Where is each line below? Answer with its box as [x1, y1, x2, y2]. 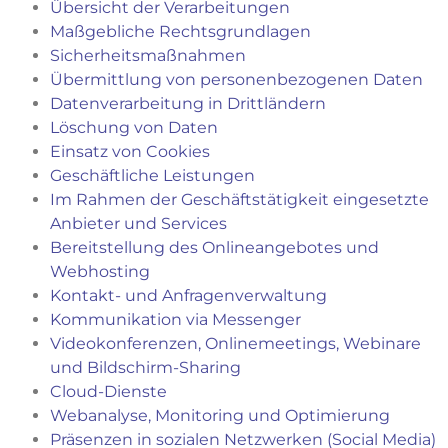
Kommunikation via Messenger [50, 310, 301, 330]
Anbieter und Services [50, 214, 227, 234]
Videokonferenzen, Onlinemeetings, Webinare [50, 334, 421, 354]
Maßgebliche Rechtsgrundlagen [50, 22, 311, 42]
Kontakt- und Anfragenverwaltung [50, 286, 327, 306]
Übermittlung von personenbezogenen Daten [50, 70, 423, 90]
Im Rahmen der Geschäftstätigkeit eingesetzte [50, 190, 429, 210]
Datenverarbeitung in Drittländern [50, 94, 326, 114]
